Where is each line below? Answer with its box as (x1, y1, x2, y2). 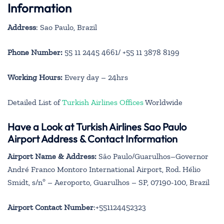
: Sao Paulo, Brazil (36, 22, 97, 32)
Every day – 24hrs (62, 72, 128, 82)
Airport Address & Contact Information (7, 132, 177, 145)
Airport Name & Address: (7, 151, 96, 161)
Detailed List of (7, 97, 62, 107)
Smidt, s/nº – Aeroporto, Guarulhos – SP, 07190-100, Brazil (7, 177, 209, 187)
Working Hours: (7, 72, 62, 82)
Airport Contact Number (7, 202, 93, 212)
